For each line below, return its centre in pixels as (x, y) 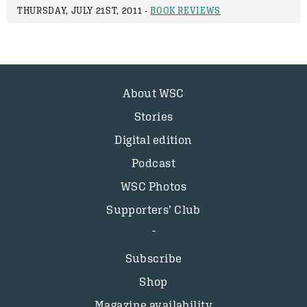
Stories (153, 116)
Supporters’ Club (153, 210)
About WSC (153, 93)
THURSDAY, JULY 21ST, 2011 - (84, 11)
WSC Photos (153, 186)
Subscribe (153, 258)
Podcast (153, 163)
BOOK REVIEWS (186, 11)
